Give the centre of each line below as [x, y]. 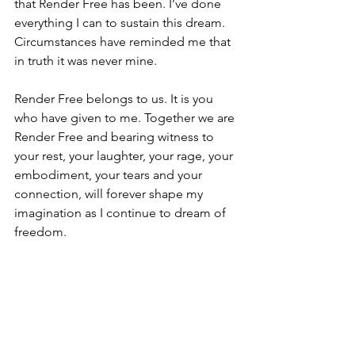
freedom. [40, 232]
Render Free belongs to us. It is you [115, 99]
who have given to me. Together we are [126, 118]
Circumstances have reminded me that [124, 42]
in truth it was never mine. [87, 61]
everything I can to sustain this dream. [121, 23]
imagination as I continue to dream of [122, 213]
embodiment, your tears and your [110, 175]
